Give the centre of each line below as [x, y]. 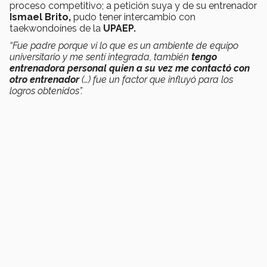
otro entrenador [44, 80]
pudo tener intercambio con [133, 17]
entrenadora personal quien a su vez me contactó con [130, 69]
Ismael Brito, [40, 17]
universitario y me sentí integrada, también [100, 57]
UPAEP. [119, 29]
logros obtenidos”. [46, 91]
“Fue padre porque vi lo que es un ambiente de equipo [124, 46]
